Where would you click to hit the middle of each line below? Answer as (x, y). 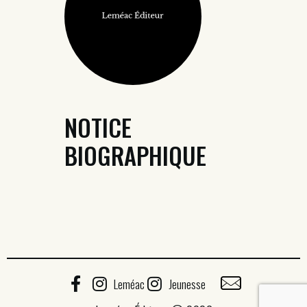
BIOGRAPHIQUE (135, 156)
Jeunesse (187, 284)
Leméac (129, 284)
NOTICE (98, 127)
